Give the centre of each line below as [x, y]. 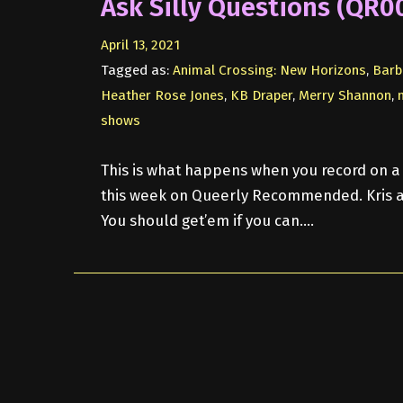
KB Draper [261, 95]
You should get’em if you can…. [207, 220]
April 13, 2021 [140, 45]
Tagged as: [136, 70]
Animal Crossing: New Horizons [269, 70]
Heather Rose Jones [162, 95]
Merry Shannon [345, 95]
